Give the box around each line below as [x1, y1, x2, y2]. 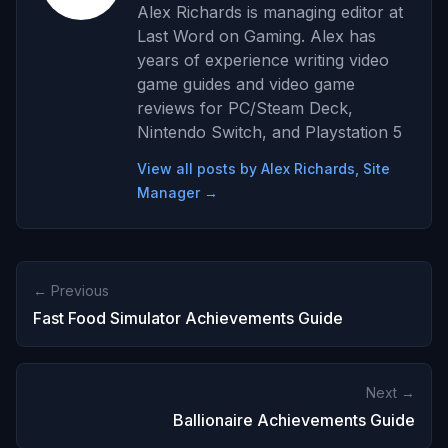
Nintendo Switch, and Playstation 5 [137, 121, 402, 142]
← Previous [33, 281, 109, 299]
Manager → [137, 183, 218, 201]
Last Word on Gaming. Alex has [137, 25, 376, 46]
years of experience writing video [137, 49, 389, 70]
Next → [366, 383, 415, 401]
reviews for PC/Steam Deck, [137, 97, 353, 118]
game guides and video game [137, 73, 355, 94]
